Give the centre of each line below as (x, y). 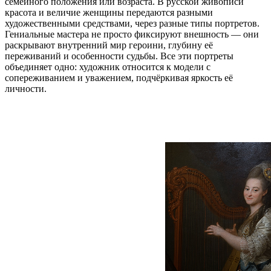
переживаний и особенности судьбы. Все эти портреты (119, 56)
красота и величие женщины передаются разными (109, 13)
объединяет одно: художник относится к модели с (108, 67)
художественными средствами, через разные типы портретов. (132, 24)
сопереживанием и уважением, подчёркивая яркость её (119, 78)
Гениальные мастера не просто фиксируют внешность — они (132, 34)
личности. (26, 89)
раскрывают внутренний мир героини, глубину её (109, 45)
